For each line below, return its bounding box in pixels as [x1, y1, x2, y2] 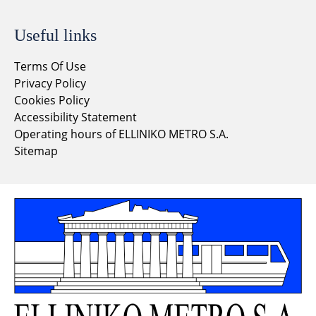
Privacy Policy [14, 75, 89, 92]
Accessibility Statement [14, 109, 137, 126]
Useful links [14, 26, 97, 45]
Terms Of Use [14, 59, 86, 75]
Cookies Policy [14, 92, 90, 109]
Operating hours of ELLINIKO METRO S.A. [14, 126, 229, 142]
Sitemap [14, 143, 58, 159]
